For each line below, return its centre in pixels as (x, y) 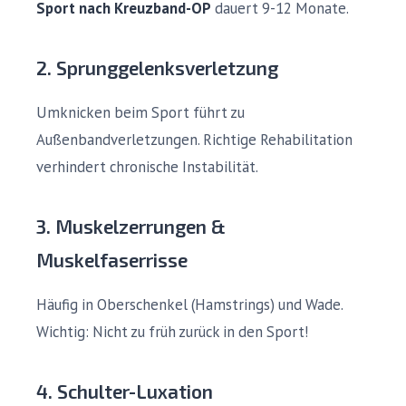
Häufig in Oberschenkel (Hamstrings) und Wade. (189, 304)
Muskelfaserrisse (112, 260)
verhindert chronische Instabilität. (147, 167)
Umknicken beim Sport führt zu (140, 112)
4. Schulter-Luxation (125, 391)
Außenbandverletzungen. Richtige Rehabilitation (194, 140)
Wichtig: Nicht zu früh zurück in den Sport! (172, 332)
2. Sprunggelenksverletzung (157, 68)
